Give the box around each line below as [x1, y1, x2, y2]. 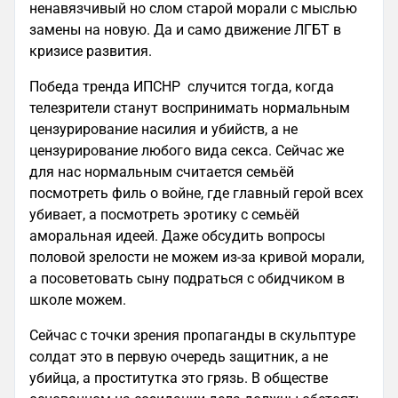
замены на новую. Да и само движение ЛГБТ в [29, 21, 341, 38]
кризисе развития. [29, 43, 152, 60]
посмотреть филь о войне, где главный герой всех [29, 185, 363, 202]
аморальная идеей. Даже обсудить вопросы [29, 227, 325, 244]
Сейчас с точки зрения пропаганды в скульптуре [29, 327, 355, 344]
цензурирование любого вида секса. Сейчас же [29, 142, 344, 159]
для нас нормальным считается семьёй [29, 163, 294, 180]
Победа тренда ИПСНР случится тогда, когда [29, 78, 334, 95]
